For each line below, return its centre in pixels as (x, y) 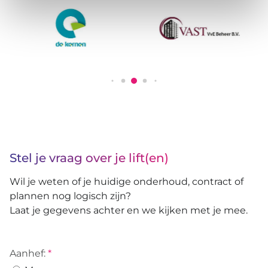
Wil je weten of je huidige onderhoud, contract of (127, 181)
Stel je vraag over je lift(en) (89, 158)
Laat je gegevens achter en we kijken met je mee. (129, 210)
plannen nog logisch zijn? (70, 196)
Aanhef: (28, 253)
